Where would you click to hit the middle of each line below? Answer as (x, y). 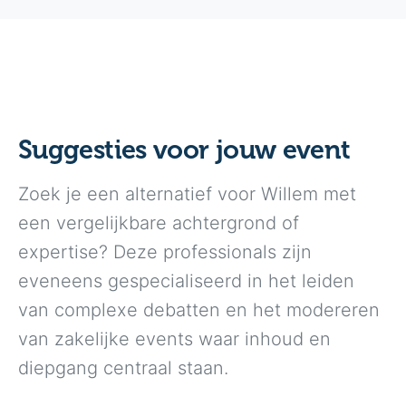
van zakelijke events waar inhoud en (174, 338)
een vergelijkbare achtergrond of (159, 222)
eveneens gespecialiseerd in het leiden (186, 280)
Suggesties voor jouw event (184, 149)
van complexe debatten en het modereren (199, 309)
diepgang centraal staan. (123, 367)
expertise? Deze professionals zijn (165, 251)
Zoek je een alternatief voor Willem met (187, 193)
